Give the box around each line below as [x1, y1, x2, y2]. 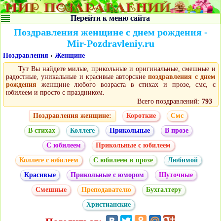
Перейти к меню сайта [71, 14, 150, 23]
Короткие [126, 112, 156, 120]
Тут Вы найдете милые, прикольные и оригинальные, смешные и [18, 65, 216, 73]
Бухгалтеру [146, 186, 182, 194]
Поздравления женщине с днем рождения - [14, 27, 208, 38]
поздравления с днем [148, 73, 216, 81]
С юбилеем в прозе [93, 156, 153, 164]
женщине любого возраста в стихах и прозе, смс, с [37, 81, 216, 89]
